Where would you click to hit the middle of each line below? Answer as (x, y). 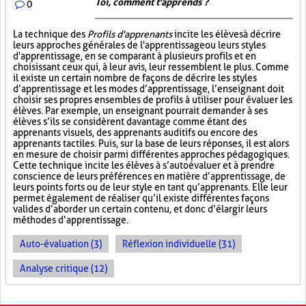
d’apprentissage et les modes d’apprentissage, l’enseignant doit (149, 89)
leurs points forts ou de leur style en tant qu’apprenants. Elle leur (150, 187)
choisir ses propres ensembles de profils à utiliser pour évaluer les (153, 100)
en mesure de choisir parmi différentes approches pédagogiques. (151, 154)
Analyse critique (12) (64, 268)
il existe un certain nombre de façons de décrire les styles (135, 78)
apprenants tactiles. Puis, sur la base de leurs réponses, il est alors (151, 143)
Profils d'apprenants (130, 34)
